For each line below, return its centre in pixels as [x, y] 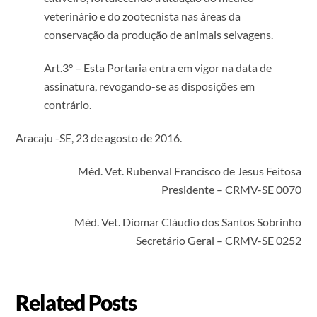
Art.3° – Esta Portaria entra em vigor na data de [158, 67]
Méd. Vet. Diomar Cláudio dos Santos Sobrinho [188, 222]
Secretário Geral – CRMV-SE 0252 [218, 241]
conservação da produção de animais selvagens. [159, 35]
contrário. [68, 104]
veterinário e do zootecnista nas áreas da [143, 16]
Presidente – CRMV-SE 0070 [231, 189]
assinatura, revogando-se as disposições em [150, 86]
